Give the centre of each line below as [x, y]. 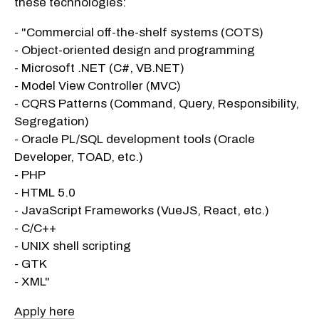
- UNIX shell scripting [73, 246]
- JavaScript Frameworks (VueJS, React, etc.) [142, 210]
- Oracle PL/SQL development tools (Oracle [135, 139]
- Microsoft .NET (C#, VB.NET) [99, 68]
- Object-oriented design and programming [135, 50]
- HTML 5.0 [45, 192]
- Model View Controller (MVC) [98, 85]
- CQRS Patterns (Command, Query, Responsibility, [157, 103]
